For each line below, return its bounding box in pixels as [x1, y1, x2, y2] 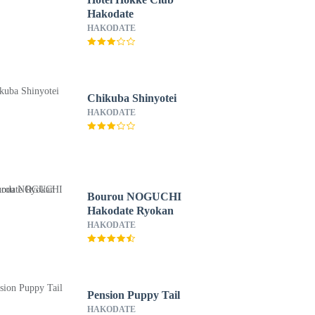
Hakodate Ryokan [86, 205, 174, 217]
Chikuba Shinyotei [86, 92, 176, 104]
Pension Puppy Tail [86, 289, 180, 301]
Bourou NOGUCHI [86, 191, 181, 202]
